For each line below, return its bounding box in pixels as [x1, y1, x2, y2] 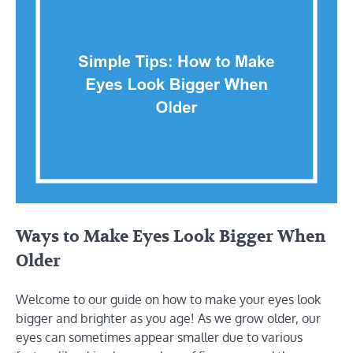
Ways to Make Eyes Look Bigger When [16, 225, 325, 247]
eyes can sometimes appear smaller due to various [16, 329, 303, 345]
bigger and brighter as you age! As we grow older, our [16, 310, 321, 326]
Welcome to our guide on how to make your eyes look [16, 291, 321, 307]
